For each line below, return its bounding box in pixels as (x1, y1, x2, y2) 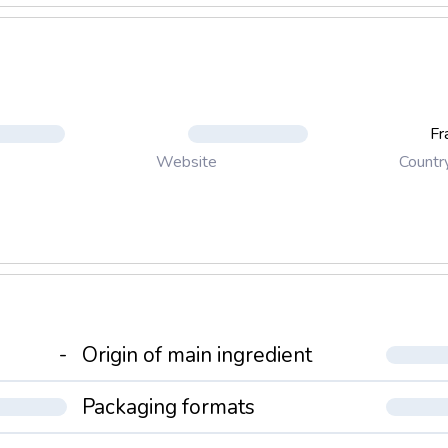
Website (156, 151, 217, 173)
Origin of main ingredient (81, 341, 312, 369)
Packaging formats (81, 393, 255, 421)
